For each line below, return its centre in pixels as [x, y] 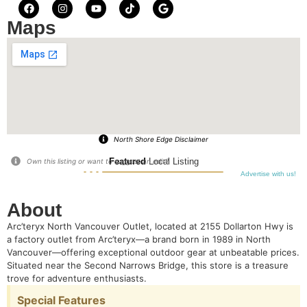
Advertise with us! [268, 174]
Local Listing [172, 161]
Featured [127, 161]
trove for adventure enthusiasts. [77, 278]
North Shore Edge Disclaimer [161, 139]
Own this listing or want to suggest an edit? [97, 161]
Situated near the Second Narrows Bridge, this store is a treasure [148, 265]
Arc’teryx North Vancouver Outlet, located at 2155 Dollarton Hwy [147, 226]
